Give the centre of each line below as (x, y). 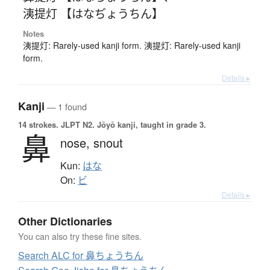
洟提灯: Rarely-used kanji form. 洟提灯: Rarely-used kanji (131, 46)
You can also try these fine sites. (80, 236)
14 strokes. (38, 125)
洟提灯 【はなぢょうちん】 (93, 13)
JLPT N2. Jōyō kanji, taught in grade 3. (132, 125)
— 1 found (66, 107)
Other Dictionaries (65, 221)
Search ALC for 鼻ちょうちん (81, 256)
